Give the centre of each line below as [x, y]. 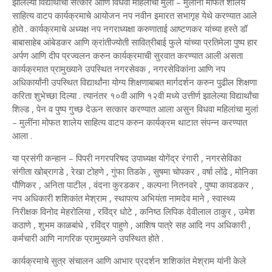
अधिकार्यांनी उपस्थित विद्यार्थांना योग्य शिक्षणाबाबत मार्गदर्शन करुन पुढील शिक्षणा [134, 82]
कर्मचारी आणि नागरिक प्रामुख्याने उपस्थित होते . [88, 238]
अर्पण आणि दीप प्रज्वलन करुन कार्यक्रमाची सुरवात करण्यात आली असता [127, 55]
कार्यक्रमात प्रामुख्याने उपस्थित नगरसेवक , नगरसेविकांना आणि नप [119, 69]
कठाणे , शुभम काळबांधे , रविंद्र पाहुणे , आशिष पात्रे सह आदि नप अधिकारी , [131, 225]
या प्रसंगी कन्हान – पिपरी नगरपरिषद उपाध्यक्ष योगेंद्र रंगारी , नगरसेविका [127, 158]
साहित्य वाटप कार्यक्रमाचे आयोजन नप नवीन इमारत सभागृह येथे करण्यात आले [134, 15]
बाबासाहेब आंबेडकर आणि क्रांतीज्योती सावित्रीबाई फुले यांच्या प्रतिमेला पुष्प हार [135, 42]
